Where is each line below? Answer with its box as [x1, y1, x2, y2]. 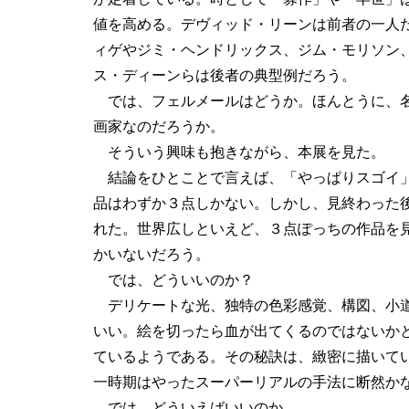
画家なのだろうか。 [93, 119, 225, 135]
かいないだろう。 [93, 246, 210, 263]
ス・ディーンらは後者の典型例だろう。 [93, 68, 356, 84]
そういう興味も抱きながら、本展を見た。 [93, 144, 385, 161]
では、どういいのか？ [93, 272, 254, 288]
